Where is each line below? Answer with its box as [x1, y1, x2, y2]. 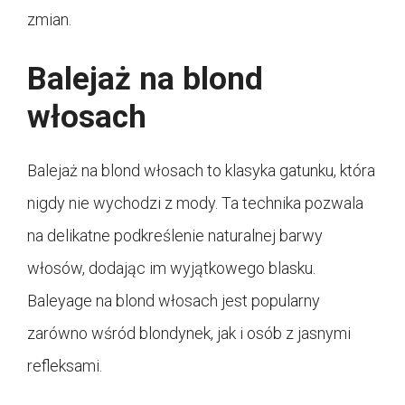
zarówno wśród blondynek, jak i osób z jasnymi [27, 323, 351, 343]
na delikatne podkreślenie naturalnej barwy [27, 225, 323, 245]
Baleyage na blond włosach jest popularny [27, 290, 320, 310]
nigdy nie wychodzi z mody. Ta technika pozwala [27, 193, 363, 212]
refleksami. [27, 355, 102, 375]
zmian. [27, 9, 71, 29]
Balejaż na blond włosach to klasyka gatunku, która [27, 160, 375, 180]
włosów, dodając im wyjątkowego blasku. [27, 258, 316, 278]
